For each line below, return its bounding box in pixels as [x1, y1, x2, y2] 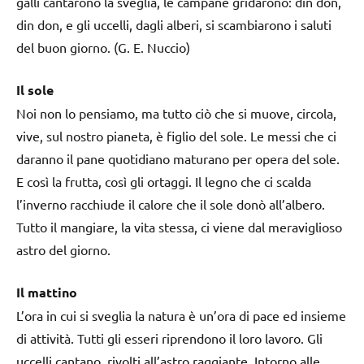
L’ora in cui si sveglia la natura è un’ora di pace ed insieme [16, 306, 346, 323]
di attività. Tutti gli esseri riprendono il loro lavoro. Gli [16, 329, 323, 346]
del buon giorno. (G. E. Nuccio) [16, 38, 190, 55]
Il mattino [16, 283, 77, 301]
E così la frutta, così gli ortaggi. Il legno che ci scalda [16, 172, 311, 189]
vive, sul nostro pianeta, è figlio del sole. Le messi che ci [16, 127, 336, 144]
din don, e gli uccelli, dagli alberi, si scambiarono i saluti [16, 15, 331, 32]
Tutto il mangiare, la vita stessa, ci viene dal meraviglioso [16, 218, 342, 235]
